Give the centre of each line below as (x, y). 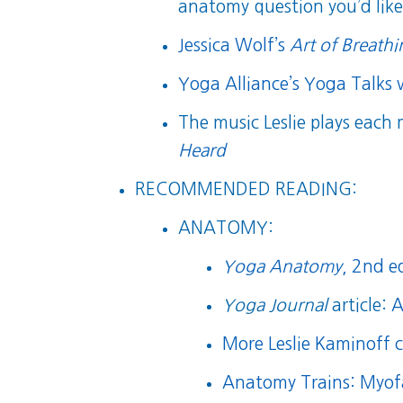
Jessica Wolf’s (234, 46)
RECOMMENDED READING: (246, 190)
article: (360, 306)
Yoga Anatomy (282, 267)
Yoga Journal (275, 306)
